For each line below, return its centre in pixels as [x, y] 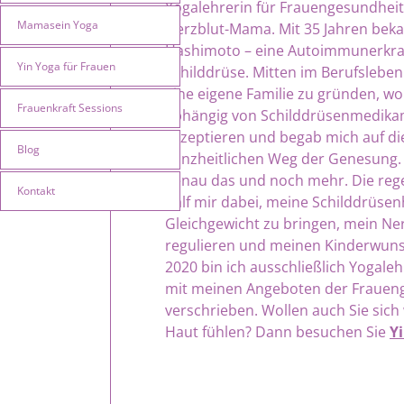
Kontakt [36, 191]
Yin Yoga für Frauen [66, 66]
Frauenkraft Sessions [70, 108]
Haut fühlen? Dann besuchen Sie [277, 332]
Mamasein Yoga [58, 25]
